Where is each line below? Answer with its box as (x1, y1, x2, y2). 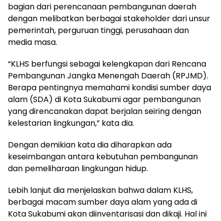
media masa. (8, 37, 57, 48)
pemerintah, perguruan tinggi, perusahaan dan (8, 25, 189, 37)
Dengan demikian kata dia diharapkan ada (8, 139, 172, 151)
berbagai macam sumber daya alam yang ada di (8, 196, 197, 208)
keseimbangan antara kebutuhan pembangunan (8, 151, 198, 163)
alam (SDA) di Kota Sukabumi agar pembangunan (8, 94, 201, 106)
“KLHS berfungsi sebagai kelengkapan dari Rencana (8, 58, 206, 70)
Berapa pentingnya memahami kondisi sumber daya (8, 82, 211, 94)
